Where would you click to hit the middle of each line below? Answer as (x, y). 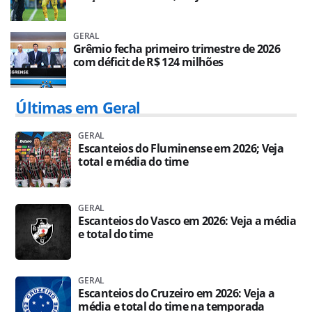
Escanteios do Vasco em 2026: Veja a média (187, 221)
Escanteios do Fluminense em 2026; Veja (181, 148)
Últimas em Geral (78, 107)
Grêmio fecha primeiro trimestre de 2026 (177, 49)
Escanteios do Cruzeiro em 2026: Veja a (177, 293)
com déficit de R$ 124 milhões (148, 62)
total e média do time (133, 162)
